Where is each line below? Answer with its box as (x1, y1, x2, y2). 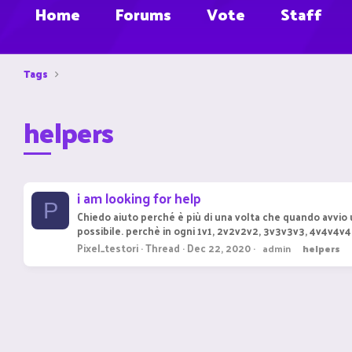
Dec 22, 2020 (187, 238, 251, 257)
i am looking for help (77, 186, 201, 211)
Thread (145, 238, 180, 257)
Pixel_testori (77, 238, 138, 257)
